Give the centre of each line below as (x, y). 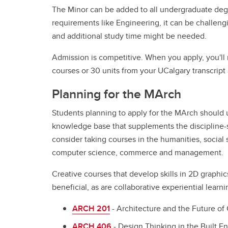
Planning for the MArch (117, 94)
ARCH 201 (91, 208)
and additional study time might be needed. (129, 36)
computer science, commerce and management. (138, 152)
